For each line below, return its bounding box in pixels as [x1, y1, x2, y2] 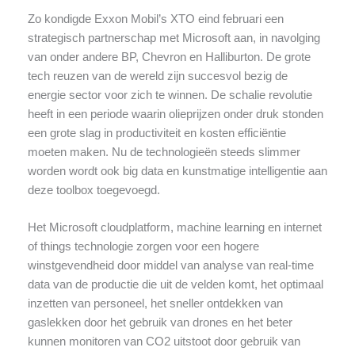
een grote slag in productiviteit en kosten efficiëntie [27, 127, 286, 140]
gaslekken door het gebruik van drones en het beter [27, 316, 292, 330]
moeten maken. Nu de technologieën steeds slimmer [27, 146, 300, 159]
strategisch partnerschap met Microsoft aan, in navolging [27, 32, 320, 45]
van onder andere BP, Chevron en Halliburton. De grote [27, 51, 311, 64]
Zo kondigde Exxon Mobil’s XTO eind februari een [27, 13, 284, 26]
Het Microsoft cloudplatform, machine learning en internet [27, 221, 322, 235]
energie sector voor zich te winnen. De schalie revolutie [27, 89, 312, 102]
